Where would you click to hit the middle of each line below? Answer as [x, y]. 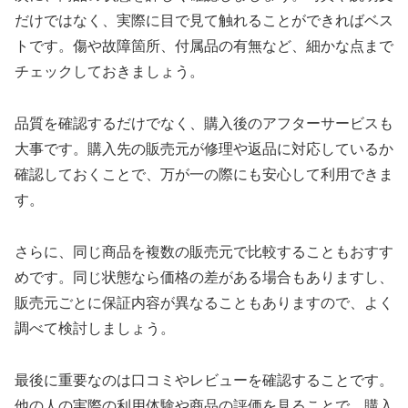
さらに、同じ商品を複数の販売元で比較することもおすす [204, 251]
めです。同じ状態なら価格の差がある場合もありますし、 [204, 277]
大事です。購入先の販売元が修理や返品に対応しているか [204, 149]
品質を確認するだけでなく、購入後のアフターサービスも [204, 124]
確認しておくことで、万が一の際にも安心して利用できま [204, 175]
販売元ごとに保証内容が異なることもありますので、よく [204, 302]
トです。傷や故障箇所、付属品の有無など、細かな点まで [204, 46]
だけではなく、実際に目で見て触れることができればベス [204, 21]
